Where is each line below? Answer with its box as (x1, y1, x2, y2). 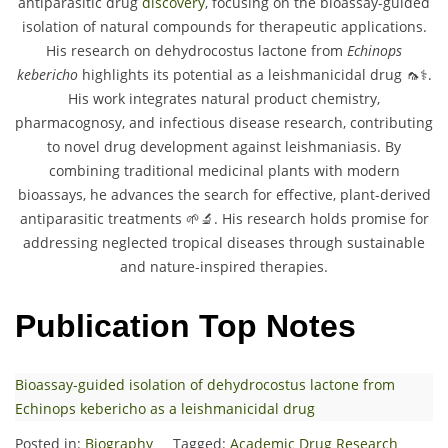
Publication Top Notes (15, 307, 356, 344)
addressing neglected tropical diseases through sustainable (23, 233, 425, 253)
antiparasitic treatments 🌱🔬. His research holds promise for (19, 209, 429, 229)
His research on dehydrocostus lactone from (46, 41, 347, 61)
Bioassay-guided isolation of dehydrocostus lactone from (15, 375, 395, 395)
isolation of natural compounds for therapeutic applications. (21, 17, 427, 37)
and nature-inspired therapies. (120, 257, 328, 277)
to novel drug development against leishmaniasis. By (47, 137, 401, 157)
